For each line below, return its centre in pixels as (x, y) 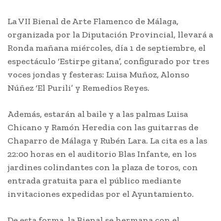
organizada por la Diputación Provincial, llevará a (110, 35)
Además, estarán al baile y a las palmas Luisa (98, 114)
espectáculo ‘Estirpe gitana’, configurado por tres (108, 61)
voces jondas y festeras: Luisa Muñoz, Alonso (98, 74)
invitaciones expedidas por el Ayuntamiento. (101, 194)
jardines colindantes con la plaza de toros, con (103, 167)
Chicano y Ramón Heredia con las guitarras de (103, 127)
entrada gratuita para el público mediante (94, 181)
